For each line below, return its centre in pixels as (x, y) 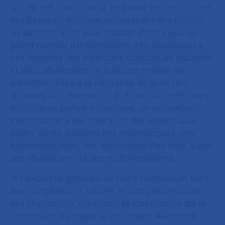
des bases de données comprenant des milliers (106, 20)
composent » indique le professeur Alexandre (103, 216)
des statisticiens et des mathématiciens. (93, 158)
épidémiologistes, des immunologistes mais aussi (111, 146)
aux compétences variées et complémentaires (105, 191)
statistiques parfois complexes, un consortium (104, 108)
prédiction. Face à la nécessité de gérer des (99, 83)
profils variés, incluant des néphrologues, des (102, 133)
